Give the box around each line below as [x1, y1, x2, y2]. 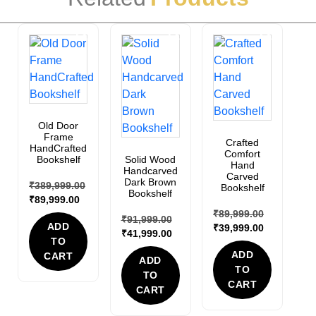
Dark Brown [124, 176, 177, 188]
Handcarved [123, 165, 178, 176]
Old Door [38, 120, 79, 131]
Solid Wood [125, 154, 176, 165]
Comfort [224, 148, 261, 159]
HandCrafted [30, 142, 87, 154]
